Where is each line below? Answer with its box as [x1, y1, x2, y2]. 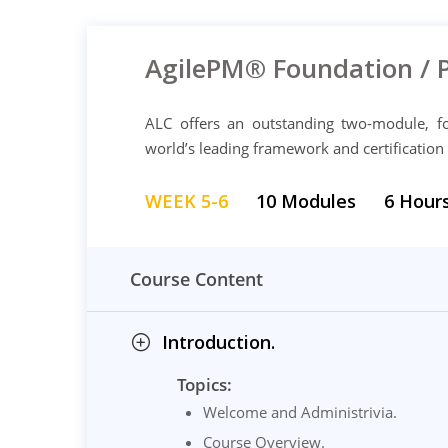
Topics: [177, 372, 232, 396]
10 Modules [256, 188, 356, 213]
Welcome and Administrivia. [202, 401, 397, 422]
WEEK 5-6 [145, 188, 228, 213]
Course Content [130, 266, 263, 291]
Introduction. [162, 329, 275, 354]
